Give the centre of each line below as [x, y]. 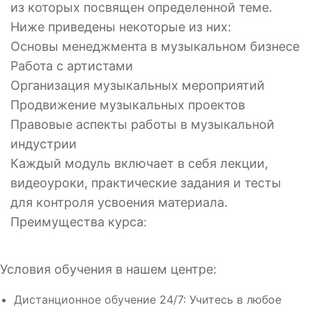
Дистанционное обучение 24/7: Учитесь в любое [148, 300]
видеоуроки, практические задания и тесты [146, 183]
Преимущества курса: [79, 222]
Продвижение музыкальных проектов [128, 105]
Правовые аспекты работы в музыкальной [142, 125]
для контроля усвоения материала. [119, 203]
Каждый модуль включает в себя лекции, [139, 164]
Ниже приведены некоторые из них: [121, 27]
